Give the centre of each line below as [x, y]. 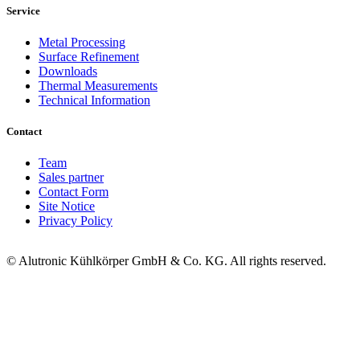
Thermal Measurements [98, 85]
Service [23, 10]
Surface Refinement [89, 56]
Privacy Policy [76, 221]
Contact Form [74, 192]
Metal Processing [82, 42]
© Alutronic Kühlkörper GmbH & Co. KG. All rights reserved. [166, 261]
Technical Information [94, 100]
